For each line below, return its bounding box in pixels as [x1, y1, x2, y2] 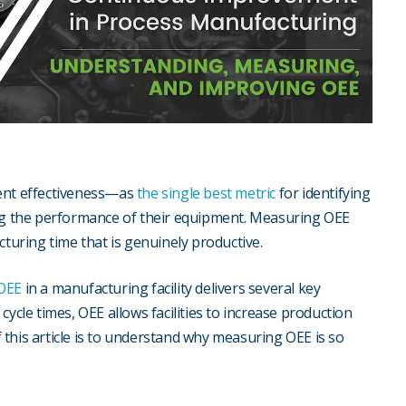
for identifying [275, 183, 371, 204]
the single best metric [136, 183, 276, 204]
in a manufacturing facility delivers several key [24, 278, 321, 299]
